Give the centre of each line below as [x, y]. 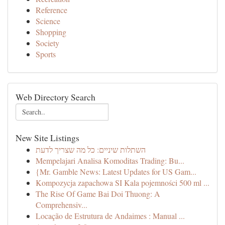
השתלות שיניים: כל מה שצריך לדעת [91, 149]
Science [48, 21]
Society [47, 43]
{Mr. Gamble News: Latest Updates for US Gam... [116, 172]
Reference [51, 10]
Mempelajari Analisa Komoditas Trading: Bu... [110, 160]
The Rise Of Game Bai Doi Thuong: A [98, 194]
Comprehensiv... [62, 205]
